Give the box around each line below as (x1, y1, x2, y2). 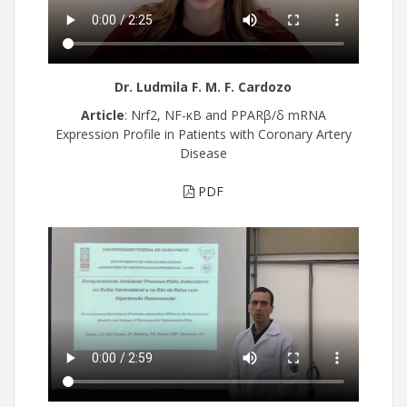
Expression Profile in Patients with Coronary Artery (55, 124, 352, 143)
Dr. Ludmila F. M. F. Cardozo (114, 78, 293, 96)
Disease (179, 144, 227, 162)
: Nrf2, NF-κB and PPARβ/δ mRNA (124, 105, 326, 124)
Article (80, 105, 124, 124)
